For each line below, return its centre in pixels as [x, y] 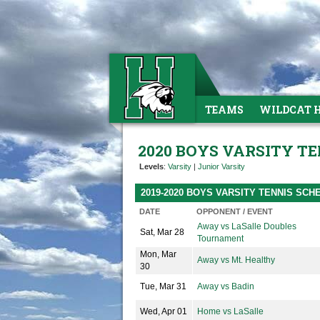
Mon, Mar [158, 254]
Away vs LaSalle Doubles [247, 226]
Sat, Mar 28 [162, 232]
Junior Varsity [221, 166]
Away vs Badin [226, 286]
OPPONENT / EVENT [235, 211]
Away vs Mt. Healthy [236, 260]
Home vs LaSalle [230, 311]
